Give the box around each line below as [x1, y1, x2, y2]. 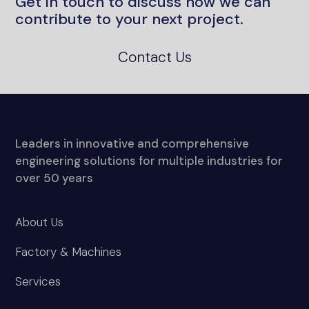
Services [15, 187, 61, 203]
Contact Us [15, 283, 76, 299]
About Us [15, 128, 64, 143]
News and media [15, 254, 104, 270]
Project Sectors [15, 224, 101, 240]
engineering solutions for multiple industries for [15, 66, 283, 82]
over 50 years [15, 83, 94, 99]
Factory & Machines [15, 157, 122, 173]
